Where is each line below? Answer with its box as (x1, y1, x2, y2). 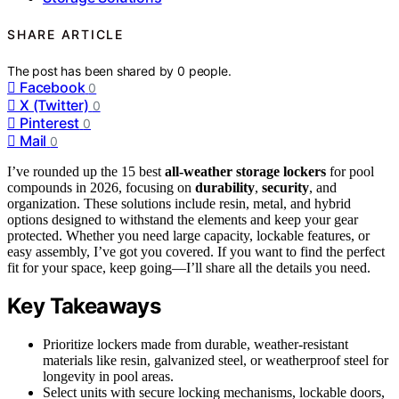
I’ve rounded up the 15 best (7, 163, 165, 179)
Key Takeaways (7, 293, 161, 320)
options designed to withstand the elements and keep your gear (7, 211, 358, 227)
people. (188, 62, 232, 78)
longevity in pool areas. (43, 369, 174, 385)
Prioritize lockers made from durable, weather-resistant (43, 337, 348, 353)
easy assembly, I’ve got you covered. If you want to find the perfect (7, 243, 385, 259)
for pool (326, 163, 374, 179)
